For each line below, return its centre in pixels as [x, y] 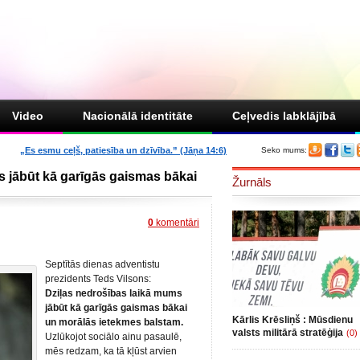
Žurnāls [252, 182]
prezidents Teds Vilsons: [98, 279]
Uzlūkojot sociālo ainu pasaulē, [113, 337]
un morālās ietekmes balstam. [114, 322]
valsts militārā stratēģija [288, 333]
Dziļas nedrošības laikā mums [114, 293]
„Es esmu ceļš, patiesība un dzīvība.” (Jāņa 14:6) [123, 150]
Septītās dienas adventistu [102, 264]
